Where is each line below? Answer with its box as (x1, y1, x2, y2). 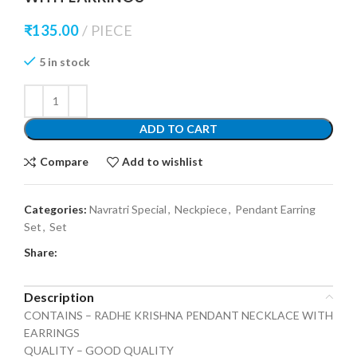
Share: (24, 245, 57, 259)
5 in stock (39, 54, 90, 69)
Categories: (24, 202, 87, 216)
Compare (39, 155, 88, 169)
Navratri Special (89, 202, 167, 216)
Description (24, 288, 94, 304)
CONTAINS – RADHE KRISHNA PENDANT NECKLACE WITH (24, 308, 333, 322)
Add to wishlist (122, 155, 204, 169)
